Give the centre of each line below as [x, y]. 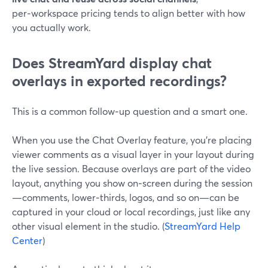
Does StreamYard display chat [112, 63]
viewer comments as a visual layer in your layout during [133, 154]
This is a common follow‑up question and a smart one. [130, 111]
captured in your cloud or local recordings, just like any [131, 211]
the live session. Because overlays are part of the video [131, 168]
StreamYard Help [202, 226]
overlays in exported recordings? [119, 81]
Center [27, 240]
